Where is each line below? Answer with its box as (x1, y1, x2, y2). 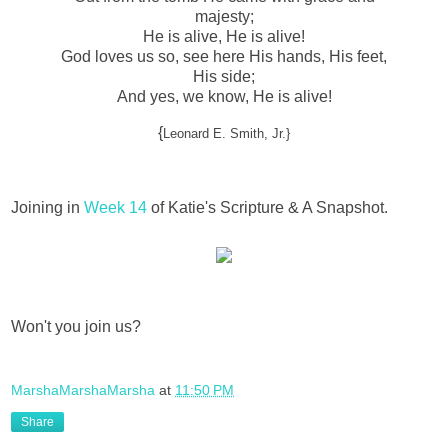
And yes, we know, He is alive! (116, 87, 332, 105)
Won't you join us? (11, 318, 141, 336)
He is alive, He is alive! (143, 27, 305, 45)
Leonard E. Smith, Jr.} (163, 125, 290, 141)
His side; (193, 67, 255, 85)
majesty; (194, 7, 254, 25)
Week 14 (84, 199, 147, 217)
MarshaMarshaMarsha (11, 381, 155, 398)
